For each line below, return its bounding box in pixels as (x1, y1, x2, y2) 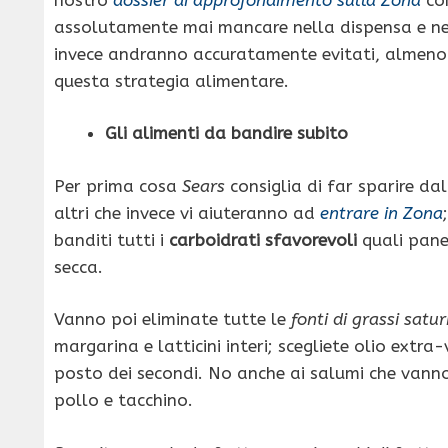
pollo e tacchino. (54, 390, 193, 411)
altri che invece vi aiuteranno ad (54, 202, 320, 223)
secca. (54, 256, 103, 277)
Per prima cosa (54, 175, 182, 196)
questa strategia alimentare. (54, 70, 289, 91)
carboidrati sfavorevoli (169, 229, 357, 250)
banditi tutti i (54, 229, 169, 250)
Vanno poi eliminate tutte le (54, 309, 291, 330)
